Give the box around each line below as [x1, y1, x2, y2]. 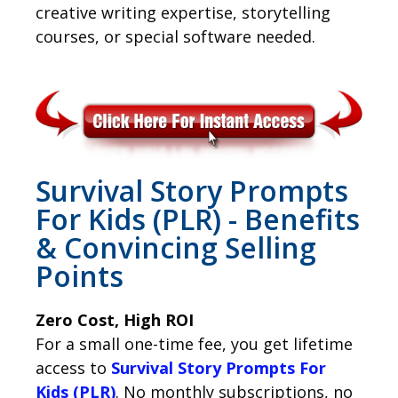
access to [36, 357, 111, 379]
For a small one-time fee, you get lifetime [36, 333, 353, 355]
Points [36, 257, 123, 296]
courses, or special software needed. [36, 25, 315, 47]
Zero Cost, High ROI [36, 309, 194, 331]
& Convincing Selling [36, 228, 316, 267]
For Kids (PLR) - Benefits [36, 200, 360, 239]
